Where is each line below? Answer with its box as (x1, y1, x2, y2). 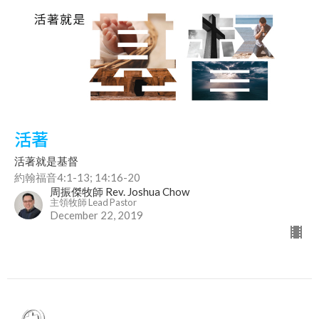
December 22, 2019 (50, 209, 143, 222)
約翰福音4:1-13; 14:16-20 (14, 171, 140, 184)
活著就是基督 (14, 155, 78, 168)
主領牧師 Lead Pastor (50, 197, 137, 209)
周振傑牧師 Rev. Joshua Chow (50, 185, 189, 199)
